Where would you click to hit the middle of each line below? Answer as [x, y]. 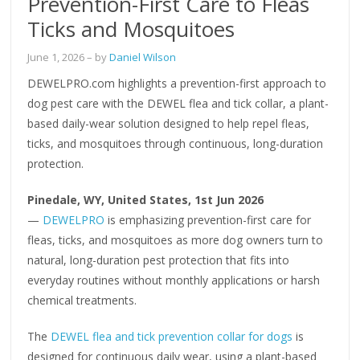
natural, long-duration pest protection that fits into [159, 260]
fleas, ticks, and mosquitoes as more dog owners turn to [176, 239]
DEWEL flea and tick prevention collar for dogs [172, 336]
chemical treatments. [82, 300]
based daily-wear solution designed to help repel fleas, [169, 123]
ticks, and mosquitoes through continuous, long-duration [176, 143]
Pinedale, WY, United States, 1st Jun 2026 [146, 199]
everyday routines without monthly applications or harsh [174, 280]
